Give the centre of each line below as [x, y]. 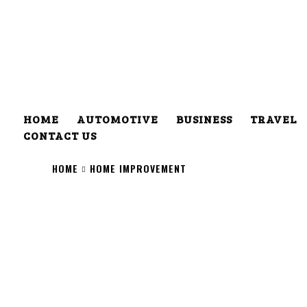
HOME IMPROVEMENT [138, 168]
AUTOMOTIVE [118, 119]
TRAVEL [273, 119]
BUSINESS [204, 119]
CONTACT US [60, 135]
